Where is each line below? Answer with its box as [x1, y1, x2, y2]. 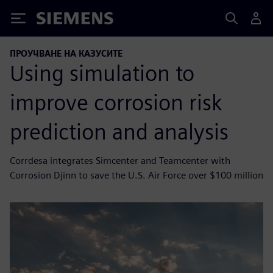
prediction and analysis [10, 118, 229, 145]
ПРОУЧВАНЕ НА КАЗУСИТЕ [10, 48, 122, 58]
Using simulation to [10, 59, 194, 87]
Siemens [37, 14, 77, 27]
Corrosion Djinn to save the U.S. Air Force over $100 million [10, 169, 263, 181]
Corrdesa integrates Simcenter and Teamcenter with [10, 154, 230, 166]
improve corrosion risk [10, 88, 222, 116]
